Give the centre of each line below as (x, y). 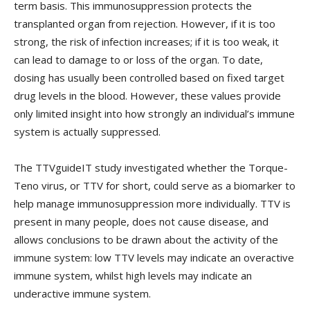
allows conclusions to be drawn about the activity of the (146, 240)
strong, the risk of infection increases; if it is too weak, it (146, 42)
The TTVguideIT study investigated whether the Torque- (151, 168)
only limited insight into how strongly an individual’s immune (154, 114)
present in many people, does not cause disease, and (141, 222)
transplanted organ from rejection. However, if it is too (145, 24)
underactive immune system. (82, 294)
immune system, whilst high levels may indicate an (133, 276)
